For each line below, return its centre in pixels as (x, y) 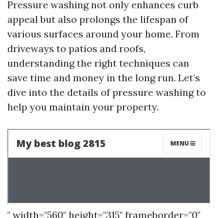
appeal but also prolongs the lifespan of (98, 19)
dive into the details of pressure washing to (107, 92)
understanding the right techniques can (98, 63)
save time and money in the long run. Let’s (104, 78)
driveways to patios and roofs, (76, 48)
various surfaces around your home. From (103, 34)
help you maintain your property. (83, 107)
